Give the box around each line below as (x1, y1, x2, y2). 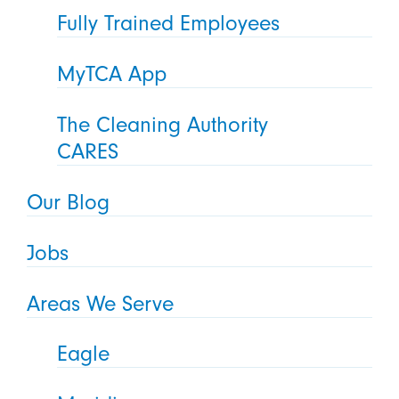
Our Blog (26, 189, 110, 215)
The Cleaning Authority (57, 111, 269, 137)
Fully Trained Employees (57, 11, 281, 37)
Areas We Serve (26, 290, 174, 316)
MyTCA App (57, 61, 167, 86)
